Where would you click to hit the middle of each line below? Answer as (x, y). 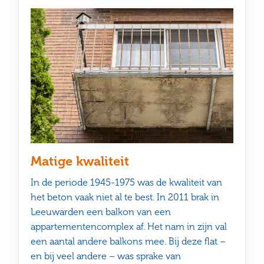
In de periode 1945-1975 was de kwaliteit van (127, 183)
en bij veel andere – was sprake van (106, 256)
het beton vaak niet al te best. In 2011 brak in (125, 197)
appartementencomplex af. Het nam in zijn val (129, 227)
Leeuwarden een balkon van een (101, 212)
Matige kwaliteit (80, 161)
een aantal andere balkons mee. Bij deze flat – (128, 242)
